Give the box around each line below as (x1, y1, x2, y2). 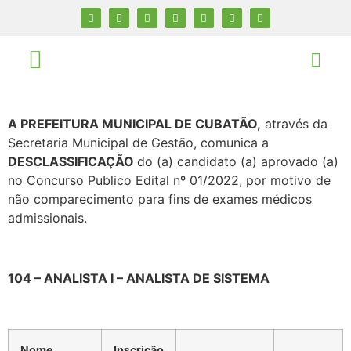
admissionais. (8, 210, 87, 226)
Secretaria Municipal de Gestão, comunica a (8, 135, 269, 151)
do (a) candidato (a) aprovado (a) (137, 154, 338, 170)
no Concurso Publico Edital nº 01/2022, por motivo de (8, 172, 331, 189)
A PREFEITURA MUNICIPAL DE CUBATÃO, (8, 116, 261, 132)
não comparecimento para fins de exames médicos (8, 191, 312, 208)
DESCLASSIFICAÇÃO (8, 154, 137, 170)
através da (261, 116, 327, 132)
